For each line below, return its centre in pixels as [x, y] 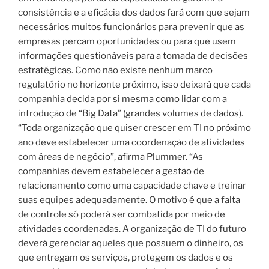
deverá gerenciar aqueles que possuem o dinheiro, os [131, 243]
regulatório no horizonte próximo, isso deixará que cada [134, 84]
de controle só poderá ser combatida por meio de [122, 214]
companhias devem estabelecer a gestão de [111, 171]
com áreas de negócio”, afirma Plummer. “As [110, 156]
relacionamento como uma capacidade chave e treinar [132, 185]
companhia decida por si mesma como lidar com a [122, 99]
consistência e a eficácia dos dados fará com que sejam [134, 12]
